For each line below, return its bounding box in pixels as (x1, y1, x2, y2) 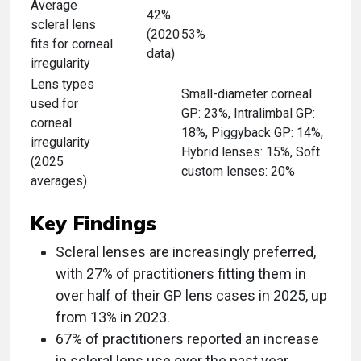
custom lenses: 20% (181, 164, 295, 179)
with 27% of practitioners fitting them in (56, 265, 306, 282)
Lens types (31, 77, 94, 92)
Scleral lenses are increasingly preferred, (56, 243, 316, 260)
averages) (31, 173, 87, 189)
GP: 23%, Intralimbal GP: (181, 106, 315, 121)
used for (31, 96, 78, 111)
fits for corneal (31, 36, 113, 52)
